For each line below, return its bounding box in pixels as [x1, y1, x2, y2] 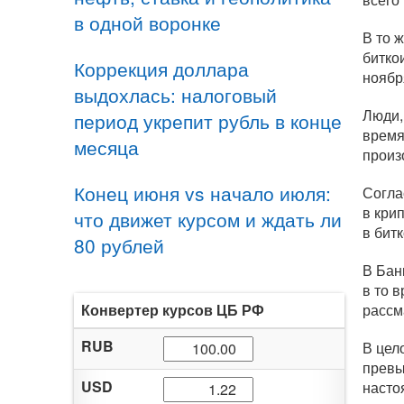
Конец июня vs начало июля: [74, 179, 331, 207]
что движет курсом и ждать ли [74, 206, 342, 233]
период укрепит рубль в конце [74, 107, 342, 134]
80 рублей [74, 232, 164, 259]
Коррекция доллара [74, 55, 249, 82]
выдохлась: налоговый [74, 81, 277, 108]
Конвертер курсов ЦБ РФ [81, 299, 264, 320]
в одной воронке [74, 9, 221, 36]
